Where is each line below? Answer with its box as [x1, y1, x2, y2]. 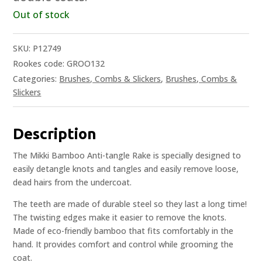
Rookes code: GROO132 [13, 58, 105, 70]
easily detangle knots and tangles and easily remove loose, [13, 163, 239, 175]
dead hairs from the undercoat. [13, 177, 132, 188]
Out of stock [13, 8, 70, 22]
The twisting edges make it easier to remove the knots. [13, 212, 227, 223]
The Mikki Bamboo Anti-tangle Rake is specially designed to [13, 150, 242, 161]
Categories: [13, 73, 60, 85]
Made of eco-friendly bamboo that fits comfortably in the [13, 225, 234, 237]
